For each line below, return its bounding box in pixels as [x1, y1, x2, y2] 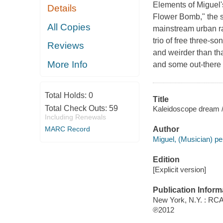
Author [152, 125, 179, 134]
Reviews [47, 40, 85, 51]
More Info [47, 59, 88, 70]
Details [47, 3, 77, 14]
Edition [152, 155, 180, 164]
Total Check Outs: [44, 104, 109, 113]
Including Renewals [44, 113, 106, 121]
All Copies [47, 21, 91, 32]
